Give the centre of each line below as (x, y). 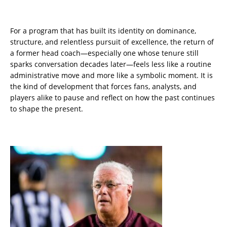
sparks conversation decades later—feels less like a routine (111, 64)
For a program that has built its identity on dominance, (103, 31)
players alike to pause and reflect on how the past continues (112, 98)
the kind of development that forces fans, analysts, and (103, 87)
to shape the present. (47, 109)
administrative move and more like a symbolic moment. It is (111, 75)
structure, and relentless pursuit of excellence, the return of (112, 42)
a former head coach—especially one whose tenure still (104, 53)
